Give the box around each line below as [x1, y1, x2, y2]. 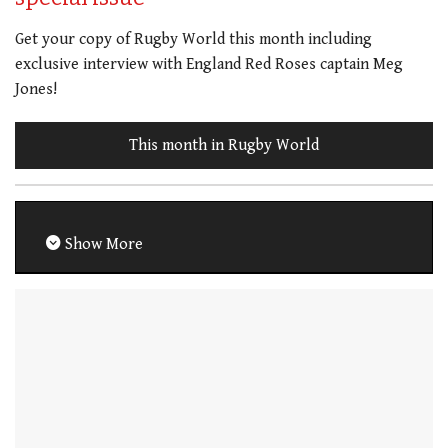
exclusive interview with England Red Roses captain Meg [15, 54, 403, 74]
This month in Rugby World [129, 135, 319, 155]
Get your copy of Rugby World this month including [15, 29, 372, 49]
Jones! [15, 79, 57, 99]
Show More [61, 234, 143, 254]
